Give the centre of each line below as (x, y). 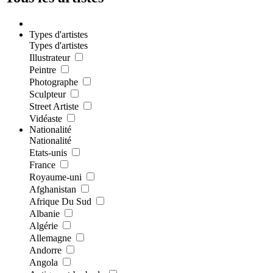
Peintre (43, 69)
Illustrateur (50, 57)
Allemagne (50, 238)
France (42, 165)
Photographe (54, 82)
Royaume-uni (55, 177)
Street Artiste (54, 106)
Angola (44, 262)
